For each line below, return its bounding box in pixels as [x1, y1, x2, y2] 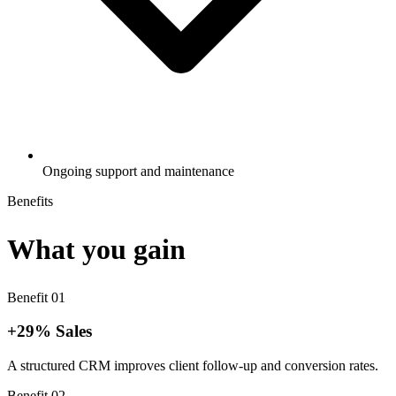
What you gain [7, 233, 186, 266]
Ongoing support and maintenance [42, 164, 234, 179]
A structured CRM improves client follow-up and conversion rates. [7, 358, 378, 373]
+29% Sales [7, 322, 92, 341]
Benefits [7, 194, 53, 209]
